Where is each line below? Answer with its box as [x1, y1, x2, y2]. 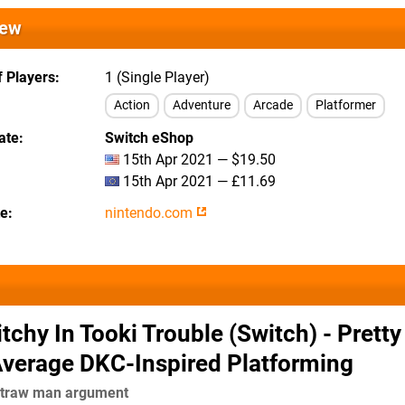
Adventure [173, 98, 231, 113]
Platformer [316, 98, 376, 113]
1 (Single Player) [105, 69, 210, 86]
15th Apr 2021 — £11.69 [119, 173, 276, 190]
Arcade [253, 98, 293, 113]
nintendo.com [105, 204, 196, 221]
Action [114, 98, 150, 113]
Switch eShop [105, 129, 193, 146]
